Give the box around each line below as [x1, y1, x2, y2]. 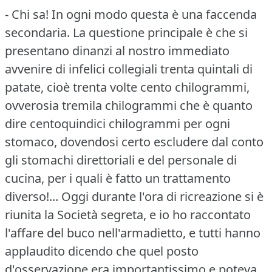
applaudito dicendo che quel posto [5, 242, 199, 259]
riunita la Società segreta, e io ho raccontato [5, 206, 251, 223]
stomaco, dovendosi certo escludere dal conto [5, 133, 263, 150]
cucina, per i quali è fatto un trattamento [5, 169, 231, 186]
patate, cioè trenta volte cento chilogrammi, [5, 78, 250, 95]
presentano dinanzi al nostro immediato [5, 42, 229, 59]
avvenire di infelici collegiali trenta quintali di [5, 60, 253, 77]
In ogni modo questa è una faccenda [52, 5, 257, 22]
